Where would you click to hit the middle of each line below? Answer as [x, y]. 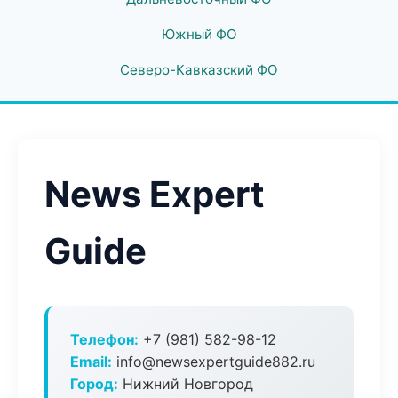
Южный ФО [199, 34]
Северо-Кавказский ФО [199, 70]
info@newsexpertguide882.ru [214, 362]
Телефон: [104, 339]
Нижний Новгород [186, 384]
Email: [91, 362]
